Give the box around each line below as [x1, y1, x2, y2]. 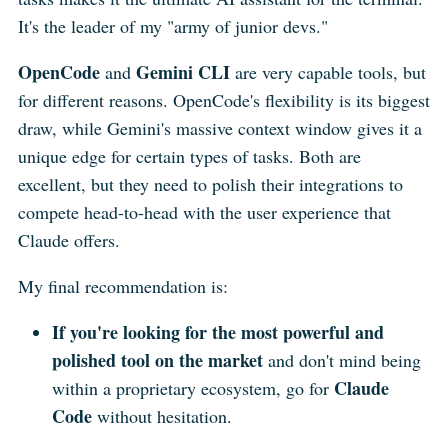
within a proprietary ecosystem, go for [52, 375, 335, 400]
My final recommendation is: [17, 273, 228, 298]
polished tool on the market [52, 346, 264, 373]
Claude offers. [17, 228, 120, 253]
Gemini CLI [135, 59, 230, 86]
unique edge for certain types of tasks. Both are [17, 144, 361, 169]
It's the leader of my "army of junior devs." [17, 14, 328, 39]
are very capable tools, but [229, 60, 426, 85]
